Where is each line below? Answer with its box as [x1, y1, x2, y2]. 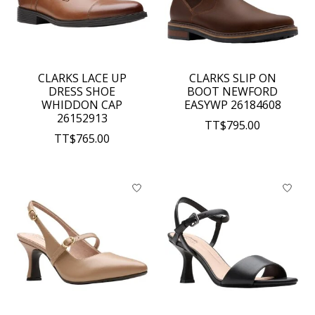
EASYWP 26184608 [184, 97, 281, 113]
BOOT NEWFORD [187, 84, 278, 100]
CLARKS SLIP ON [188, 70, 276, 86]
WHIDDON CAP [41, 97, 123, 113]
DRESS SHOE [49, 84, 116, 100]
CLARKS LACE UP [37, 70, 127, 86]
